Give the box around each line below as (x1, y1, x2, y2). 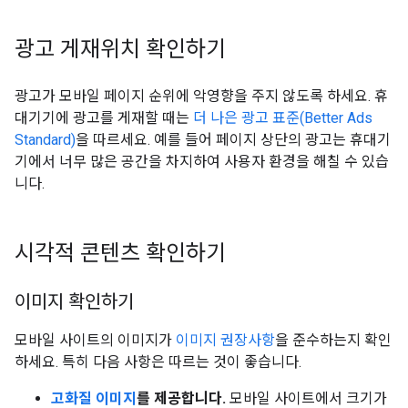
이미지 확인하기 (15, 291, 134, 313)
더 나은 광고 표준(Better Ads (193, 109, 372, 127)
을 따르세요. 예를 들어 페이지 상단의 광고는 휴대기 (76, 131, 391, 148)
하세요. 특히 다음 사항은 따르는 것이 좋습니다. (15, 353, 301, 371)
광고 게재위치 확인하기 (15, 36, 226, 63)
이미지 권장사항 (176, 331, 275, 349)
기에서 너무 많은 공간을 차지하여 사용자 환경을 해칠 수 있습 (15, 153, 389, 170)
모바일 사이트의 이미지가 (15, 331, 176, 349)
